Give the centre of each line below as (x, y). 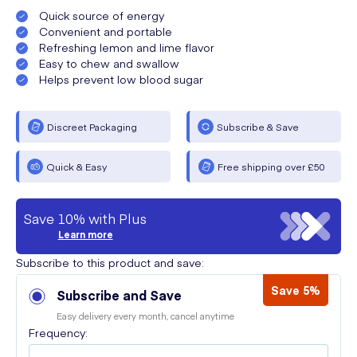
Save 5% (296, 290)
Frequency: (58, 333)
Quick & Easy (76, 167)
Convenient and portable (104, 31)
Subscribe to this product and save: (110, 263)
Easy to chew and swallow (108, 63)
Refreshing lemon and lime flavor (125, 47)
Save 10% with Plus (85, 219)
